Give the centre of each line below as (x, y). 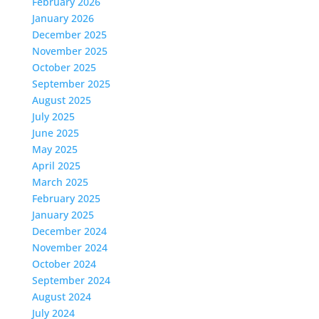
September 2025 (71, 84)
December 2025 (69, 35)
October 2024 (64, 264)
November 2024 (69, 247)
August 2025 (61, 100)
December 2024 (69, 231)
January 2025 (63, 215)
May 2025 (54, 149)
